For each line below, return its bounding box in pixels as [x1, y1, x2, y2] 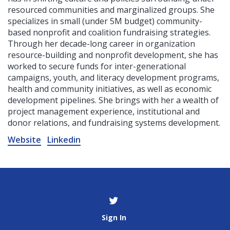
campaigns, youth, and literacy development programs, [8, 72, 219, 84]
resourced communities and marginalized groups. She [8, 4, 215, 16]
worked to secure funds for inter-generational [8, 61, 186, 72]
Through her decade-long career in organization [8, 38, 195, 50]
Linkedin [47, 134, 81, 146]
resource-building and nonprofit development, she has [8, 49, 218, 61]
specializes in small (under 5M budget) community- [8, 15, 202, 27]
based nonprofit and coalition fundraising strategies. [8, 27, 210, 39]
